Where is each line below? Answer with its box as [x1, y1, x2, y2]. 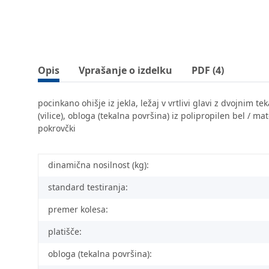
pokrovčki [38, 122, 76, 134]
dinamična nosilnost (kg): [48, 159, 149, 171]
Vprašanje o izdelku [79, 64, 172, 77]
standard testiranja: [48, 181, 128, 193]
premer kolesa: [48, 204, 108, 216]
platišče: [48, 226, 82, 238]
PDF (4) [192, 64, 224, 77]
